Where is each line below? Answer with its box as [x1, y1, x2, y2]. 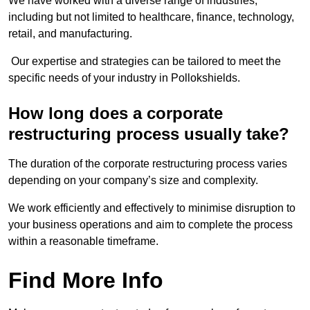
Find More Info [8, 268, 163, 293]
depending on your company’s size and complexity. [8, 174, 261, 187]
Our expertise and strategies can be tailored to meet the [8, 55, 281, 68]
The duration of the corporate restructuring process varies [8, 158, 287, 170]
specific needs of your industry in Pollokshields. [8, 72, 240, 84]
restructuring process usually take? [8, 125, 289, 144]
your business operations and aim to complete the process [8, 219, 293, 231]
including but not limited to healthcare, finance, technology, [8, 11, 294, 24]
